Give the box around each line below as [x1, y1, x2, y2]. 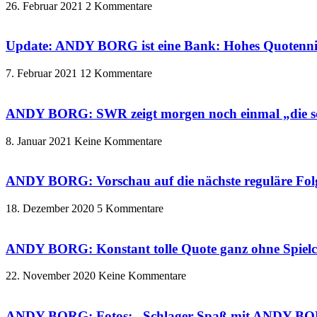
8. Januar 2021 [6, 134, 74, 147]
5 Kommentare [97, 202, 163, 214]
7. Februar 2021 [6, 67, 80, 80]
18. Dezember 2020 [6, 202, 97, 214]
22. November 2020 [6, 270, 98, 282]
